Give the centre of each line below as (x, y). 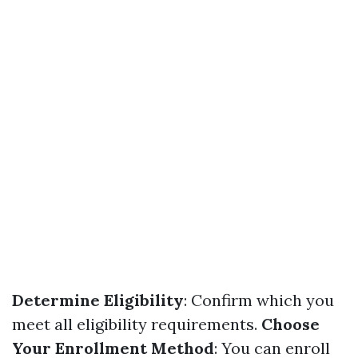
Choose (290, 324)
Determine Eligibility (98, 300)
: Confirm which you (259, 300)
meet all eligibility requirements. (137, 324)
